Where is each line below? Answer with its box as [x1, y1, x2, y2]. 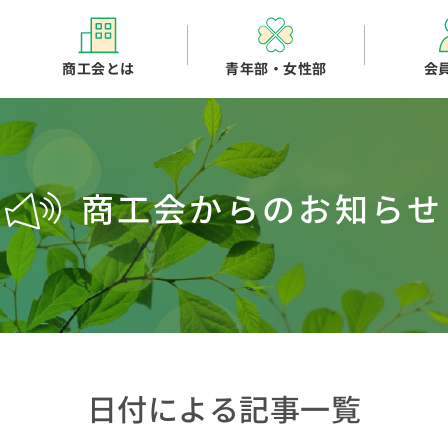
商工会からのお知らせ [80, 190, 444, 232]
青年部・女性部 [225, 60, 327, 78]
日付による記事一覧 [86, 392, 362, 429]
